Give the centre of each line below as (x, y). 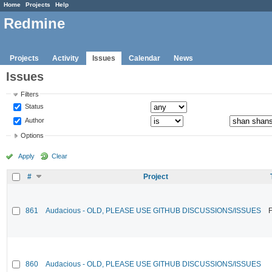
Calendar (144, 58)
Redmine (34, 24)
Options (32, 136)
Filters (30, 94)
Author (34, 120)
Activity (66, 58)
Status (34, 106)
